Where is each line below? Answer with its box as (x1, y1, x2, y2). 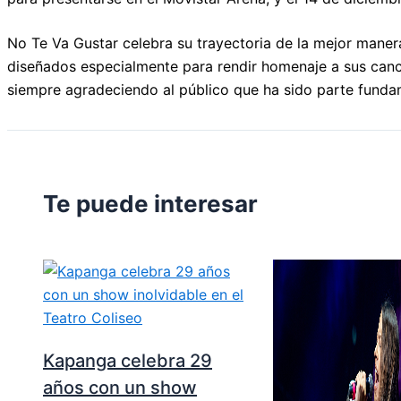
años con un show (43, 376, 197, 398)
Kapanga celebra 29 (43, 349, 212, 371)
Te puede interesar (43, 190, 258, 218)
